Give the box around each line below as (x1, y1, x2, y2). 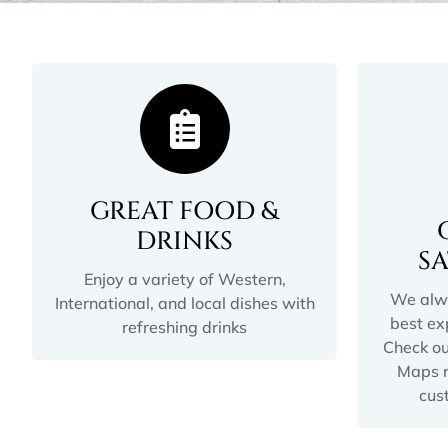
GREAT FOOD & (90, 194, 279, 228)
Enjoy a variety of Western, (83, 268, 286, 289)
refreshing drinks (122, 316, 247, 337)
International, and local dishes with (54, 292, 315, 313)
